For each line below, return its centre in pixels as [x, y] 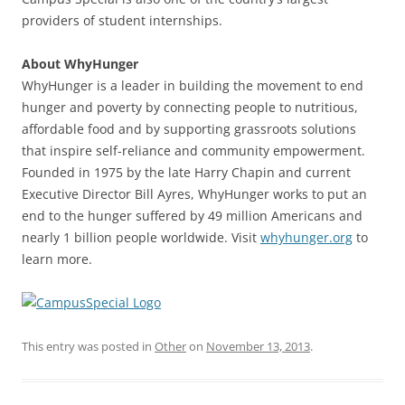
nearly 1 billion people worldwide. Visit [141, 237]
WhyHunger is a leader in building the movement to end [193, 85]
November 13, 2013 [258, 346]
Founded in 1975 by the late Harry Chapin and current [186, 172]
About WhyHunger [80, 63]
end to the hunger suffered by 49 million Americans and [192, 215]
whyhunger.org [306, 237]
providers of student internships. [122, 20]
